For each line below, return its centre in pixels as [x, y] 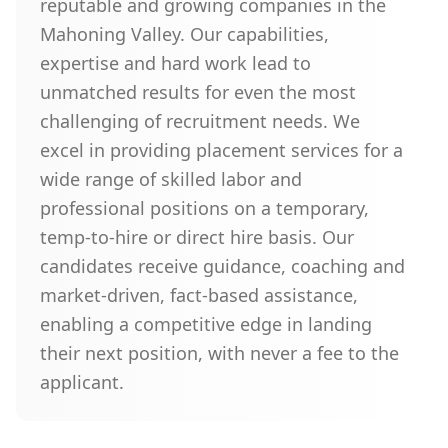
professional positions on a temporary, [204, 208]
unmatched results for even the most [198, 92]
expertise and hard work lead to [175, 63]
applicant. [82, 382]
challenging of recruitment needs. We [200, 121]
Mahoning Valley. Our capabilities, [184, 34]
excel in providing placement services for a [221, 150]
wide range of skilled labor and [171, 179]
